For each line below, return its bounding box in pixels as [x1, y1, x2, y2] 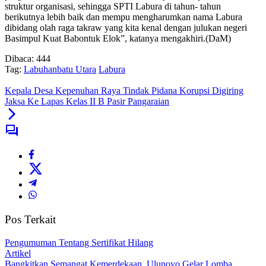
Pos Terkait [5, 213, 56, 226]
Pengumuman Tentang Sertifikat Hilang [5, 237, 153, 248]
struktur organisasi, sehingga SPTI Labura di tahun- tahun [5, 1, 221, 12]
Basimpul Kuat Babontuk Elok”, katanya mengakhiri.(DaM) [5, 33, 231, 44]
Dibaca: [5, 53, 34, 64]
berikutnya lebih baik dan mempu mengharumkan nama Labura [5, 12, 242, 23]
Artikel [5, 248, 31, 258]
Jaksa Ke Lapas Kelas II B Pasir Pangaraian [5, 96, 169, 107]
